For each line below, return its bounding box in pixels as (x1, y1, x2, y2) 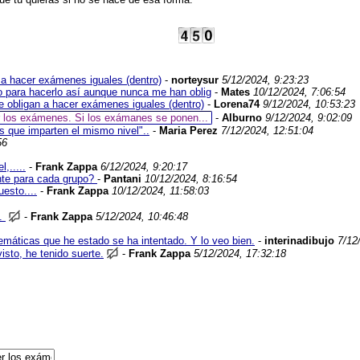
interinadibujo (264, 235, 334, 247)
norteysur (171, 74, 219, 86)
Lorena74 (214, 98, 260, 110)
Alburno (222, 112, 262, 124)
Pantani (104, 173, 141, 185)
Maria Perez (159, 125, 218, 137)
